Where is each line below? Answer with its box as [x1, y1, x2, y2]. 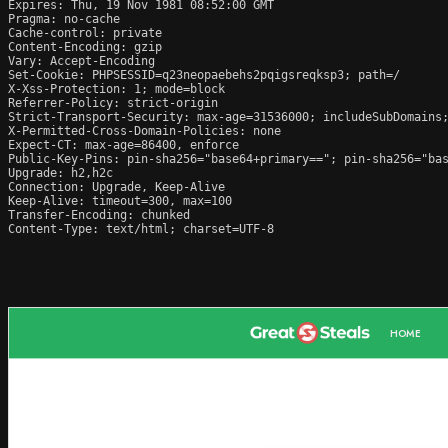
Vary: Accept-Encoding [8, 53, 155, 68]
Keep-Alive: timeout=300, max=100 [8, 193, 232, 208]
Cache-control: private [8, 25, 162, 40]
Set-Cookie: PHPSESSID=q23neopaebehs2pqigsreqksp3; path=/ [8, 67, 400, 82]
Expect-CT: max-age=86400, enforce [8, 137, 239, 152]
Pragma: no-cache [8, 11, 120, 26]
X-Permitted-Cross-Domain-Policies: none [8, 123, 281, 138]
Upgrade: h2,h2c [8, 165, 113, 180]
